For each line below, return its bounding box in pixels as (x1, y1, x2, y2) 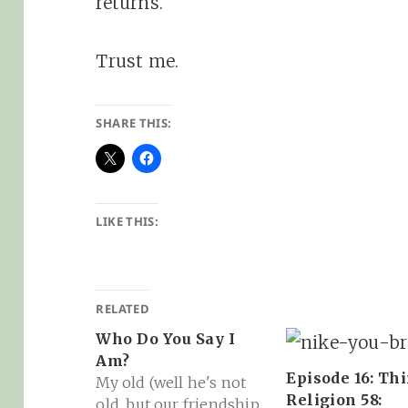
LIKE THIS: (96, 212, 159, 229)
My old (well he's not (96, 372, 247, 392)
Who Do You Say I (96, 329, 236, 348)
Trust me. (96, 49, 179, 72)
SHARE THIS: (96, 114, 172, 131)
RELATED (96, 300, 150, 317)
